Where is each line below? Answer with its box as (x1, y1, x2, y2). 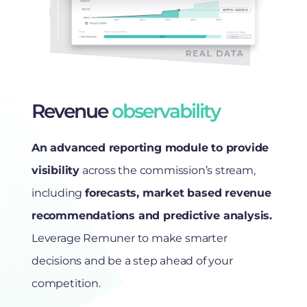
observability (112, 99, 220, 123)
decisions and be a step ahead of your (32, 254, 233, 267)
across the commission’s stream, (79, 163, 256, 177)
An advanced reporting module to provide (32, 140, 269, 154)
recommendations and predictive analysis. (32, 208, 272, 222)
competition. (32, 276, 101, 290)
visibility (32, 163, 79, 177)
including (32, 186, 85, 199)
